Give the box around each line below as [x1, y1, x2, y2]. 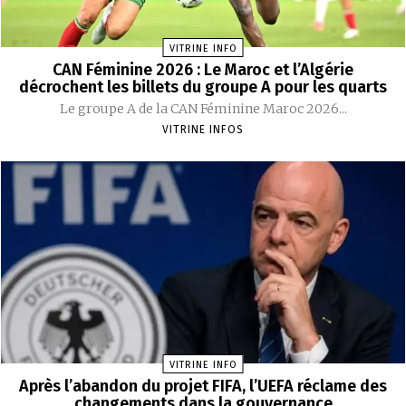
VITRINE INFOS [162, 122, 244, 136]
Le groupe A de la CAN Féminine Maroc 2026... [59, 100, 347, 117]
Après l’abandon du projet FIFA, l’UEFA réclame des [19, 376, 387, 397]
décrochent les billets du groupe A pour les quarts [19, 76, 387, 97]
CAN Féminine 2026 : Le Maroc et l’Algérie [53, 59, 353, 80]
